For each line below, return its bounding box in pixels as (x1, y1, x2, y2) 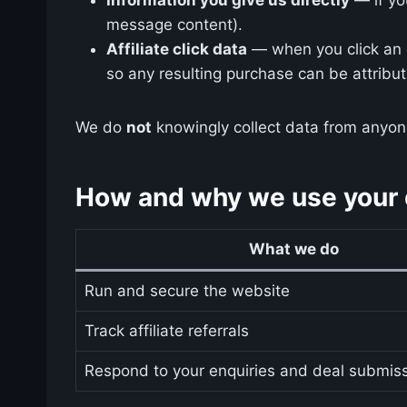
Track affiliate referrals (84, 321, 249, 340)
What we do (248, 239, 339, 258)
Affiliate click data (106, 39, 247, 58)
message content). (106, 15, 243, 34)
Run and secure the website (84, 281, 290, 300)
